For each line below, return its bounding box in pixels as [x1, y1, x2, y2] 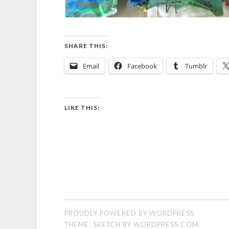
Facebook [127, 61, 157, 71]
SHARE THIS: [64, 42, 108, 50]
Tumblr [185, 61, 207, 71]
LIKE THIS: [64, 104, 100, 111]
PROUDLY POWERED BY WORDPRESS [64, 209, 194, 217]
